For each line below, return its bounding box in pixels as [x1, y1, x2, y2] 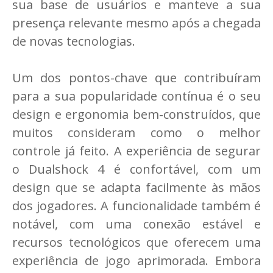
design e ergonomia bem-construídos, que [12, 106, 261, 123]
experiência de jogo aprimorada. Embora [12, 252, 261, 269]
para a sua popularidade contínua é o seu [12, 88, 261, 105]
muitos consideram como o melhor [12, 124, 261, 141]
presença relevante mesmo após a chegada [12, 15, 261, 32]
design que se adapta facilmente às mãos [12, 179, 261, 196]
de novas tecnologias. [12, 33, 135, 50]
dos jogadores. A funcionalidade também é [12, 197, 261, 214]
